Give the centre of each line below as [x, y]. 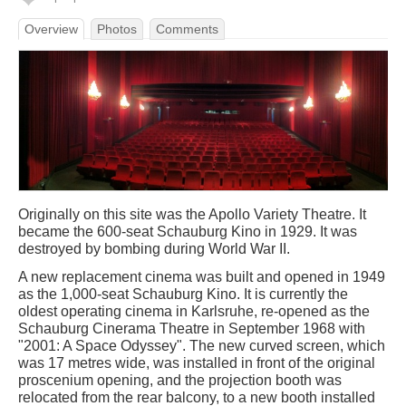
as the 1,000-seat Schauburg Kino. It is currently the [183, 295]
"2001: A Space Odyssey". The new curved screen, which [202, 346]
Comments [187, 29]
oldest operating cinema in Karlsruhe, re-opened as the [194, 312]
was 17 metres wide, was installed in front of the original [197, 363]
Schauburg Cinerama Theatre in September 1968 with [192, 329]
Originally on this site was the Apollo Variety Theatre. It [192, 215]
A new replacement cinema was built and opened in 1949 [202, 277]
